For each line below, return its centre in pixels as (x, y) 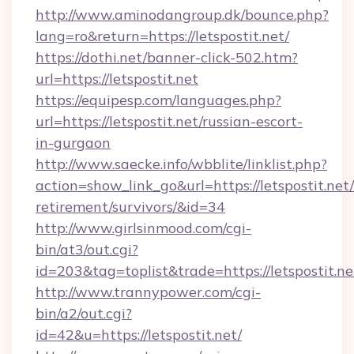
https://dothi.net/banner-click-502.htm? (167, 57)
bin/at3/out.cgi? (87, 249)
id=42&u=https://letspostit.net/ (139, 335)
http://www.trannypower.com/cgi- (148, 292)
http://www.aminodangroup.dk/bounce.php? (182, 15)
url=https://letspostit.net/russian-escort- (169, 121)
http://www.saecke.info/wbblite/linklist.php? (181, 164)
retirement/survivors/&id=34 (130, 207)
